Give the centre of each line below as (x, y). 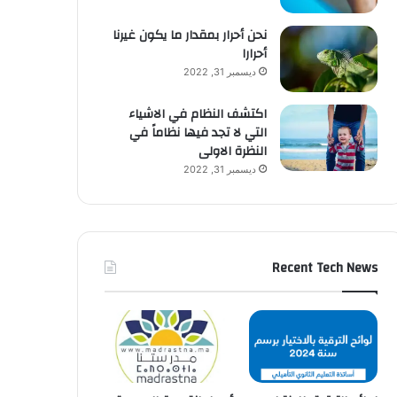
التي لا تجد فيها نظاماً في (198, 133)
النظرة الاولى (232, 152)
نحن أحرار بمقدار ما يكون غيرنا (189, 35)
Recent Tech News (324, 268)
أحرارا (254, 54)
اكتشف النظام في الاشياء (197, 114)
